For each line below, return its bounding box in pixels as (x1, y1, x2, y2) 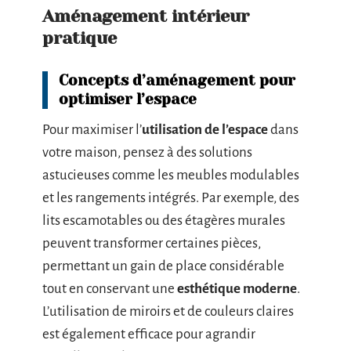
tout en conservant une (42, 281, 177, 296)
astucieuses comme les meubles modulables (42, 168, 299, 183)
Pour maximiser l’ (42, 122, 142, 137)
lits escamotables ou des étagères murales (42, 213, 285, 228)
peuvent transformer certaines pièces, (42, 236, 261, 251)
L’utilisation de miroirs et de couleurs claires (42, 304, 294, 319)
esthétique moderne (177, 281, 297, 296)
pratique (42, 28, 117, 48)
